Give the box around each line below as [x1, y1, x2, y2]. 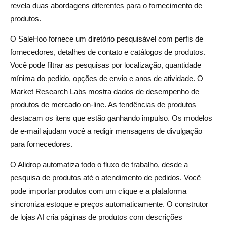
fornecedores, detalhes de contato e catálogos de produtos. [10, 47, 205, 56]
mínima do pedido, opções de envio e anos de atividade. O [10, 73, 203, 83]
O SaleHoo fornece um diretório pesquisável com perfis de [10, 34, 203, 43]
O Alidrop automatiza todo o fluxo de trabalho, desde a [10, 160, 188, 169]
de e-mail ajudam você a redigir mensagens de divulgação [10, 126, 202, 135]
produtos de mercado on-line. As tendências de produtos [10, 100, 196, 109]
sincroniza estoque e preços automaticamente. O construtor [10, 199, 208, 208]
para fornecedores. [10, 139, 72, 148]
